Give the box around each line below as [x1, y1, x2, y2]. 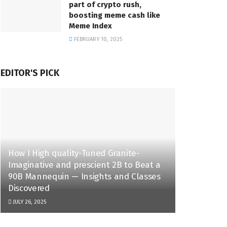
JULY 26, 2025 [12, 199, 46, 206]
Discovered [8, 183, 50, 194]
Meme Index [69, 21, 112, 30]
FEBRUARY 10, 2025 [72, 35, 122, 43]
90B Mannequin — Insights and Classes [8, 171, 161, 182]
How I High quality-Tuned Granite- [8, 148, 140, 159]
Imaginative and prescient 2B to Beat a [8, 160, 161, 171]
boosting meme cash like [69, 10, 160, 20]
